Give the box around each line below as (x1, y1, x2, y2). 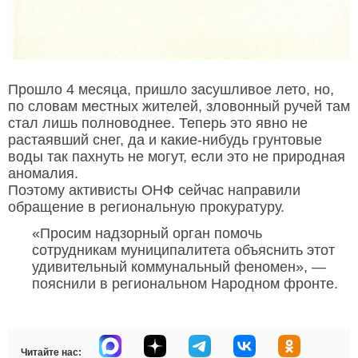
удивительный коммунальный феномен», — (32, 258, 326, 275)
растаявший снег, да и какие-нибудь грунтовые (8, 131, 322, 148)
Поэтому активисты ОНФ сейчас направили (8, 181, 300, 198)
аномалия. (8, 165, 78, 181)
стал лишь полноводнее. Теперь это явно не (8, 114, 308, 131)
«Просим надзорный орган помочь (32, 225, 262, 241)
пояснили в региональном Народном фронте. (32, 275, 338, 292)
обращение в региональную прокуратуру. (8, 198, 284, 215)
